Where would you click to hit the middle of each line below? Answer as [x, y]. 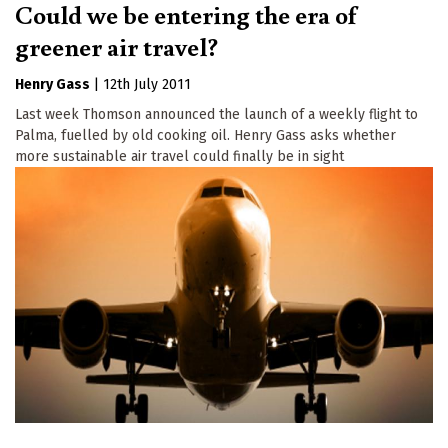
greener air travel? [116, 46]
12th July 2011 [147, 85]
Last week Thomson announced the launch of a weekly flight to [216, 115]
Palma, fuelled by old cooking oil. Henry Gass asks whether [205, 136]
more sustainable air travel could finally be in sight [179, 157]
